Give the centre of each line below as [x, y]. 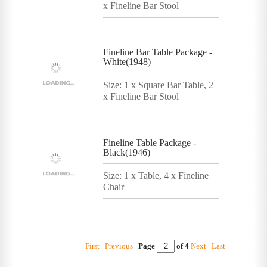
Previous [119, 246]
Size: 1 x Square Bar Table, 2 [158, 85]
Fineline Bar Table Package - [158, 52]
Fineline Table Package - [150, 142]
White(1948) [127, 61]
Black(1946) [127, 152]
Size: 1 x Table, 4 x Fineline [156, 175]
